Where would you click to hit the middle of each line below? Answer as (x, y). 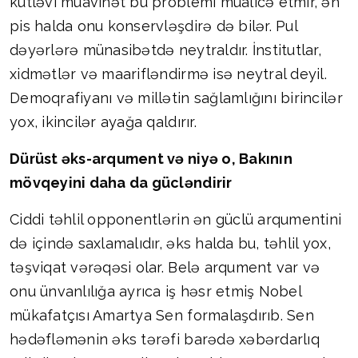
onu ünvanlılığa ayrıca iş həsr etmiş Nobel (155, 292)
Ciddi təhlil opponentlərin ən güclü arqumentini (176, 220)
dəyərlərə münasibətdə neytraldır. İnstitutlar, (165, 50)
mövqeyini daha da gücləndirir (121, 183)
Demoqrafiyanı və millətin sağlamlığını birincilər (176, 98)
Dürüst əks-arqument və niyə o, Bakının (151, 159)
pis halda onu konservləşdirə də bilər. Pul (153, 26)
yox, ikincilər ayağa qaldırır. (103, 122)
